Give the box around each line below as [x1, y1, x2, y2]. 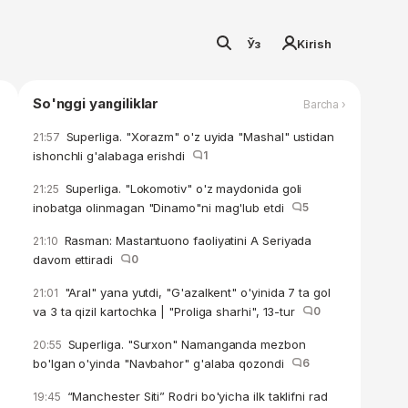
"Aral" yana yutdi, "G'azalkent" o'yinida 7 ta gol [60, 285, 331, 300]
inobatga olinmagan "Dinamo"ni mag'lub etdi [33, 200, 291, 215]
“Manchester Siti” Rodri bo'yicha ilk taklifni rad [63, 389, 328, 403]
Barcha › [302, 97, 346, 111]
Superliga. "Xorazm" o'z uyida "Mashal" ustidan [62, 129, 334, 144]
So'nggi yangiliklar [33, 95, 159, 112]
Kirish [297, 36, 331, 51]
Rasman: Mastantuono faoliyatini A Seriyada [60, 233, 312, 248]
